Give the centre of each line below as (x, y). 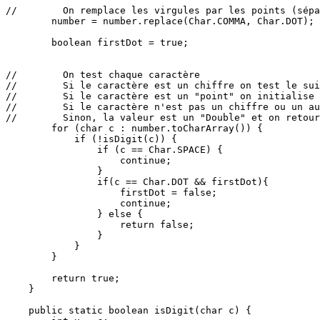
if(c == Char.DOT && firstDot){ (137, 181)
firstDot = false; (111, 192)
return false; (100, 224)
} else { (74, 214)
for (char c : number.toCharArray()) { (134, 128)
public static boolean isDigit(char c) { (129, 310)
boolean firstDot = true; (97, 42)
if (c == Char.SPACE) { (114, 149)
